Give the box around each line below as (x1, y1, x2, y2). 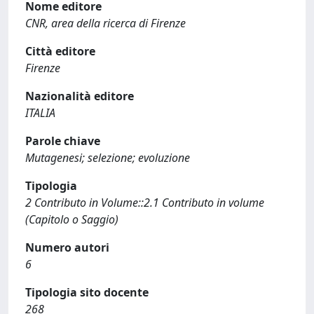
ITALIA (25, 105, 55, 121)
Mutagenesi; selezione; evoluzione (25, 150, 190, 165)
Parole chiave (25, 133, 100, 149)
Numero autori (25, 240, 109, 255)
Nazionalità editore (25, 88, 134, 104)
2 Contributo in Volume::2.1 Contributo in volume (25, 195, 264, 210)
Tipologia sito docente (25, 285, 149, 300)
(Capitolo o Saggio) (25, 212, 118, 227)
